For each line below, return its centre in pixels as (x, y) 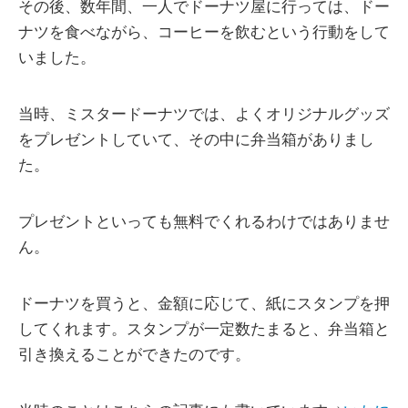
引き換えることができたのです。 (134, 354)
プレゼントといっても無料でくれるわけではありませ (204, 221)
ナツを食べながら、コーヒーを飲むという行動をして (204, 32)
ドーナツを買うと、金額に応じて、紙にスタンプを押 (204, 303)
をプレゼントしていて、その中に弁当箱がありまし (196, 139)
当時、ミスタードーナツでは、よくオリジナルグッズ (204, 114)
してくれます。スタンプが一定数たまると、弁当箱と (204, 329)
